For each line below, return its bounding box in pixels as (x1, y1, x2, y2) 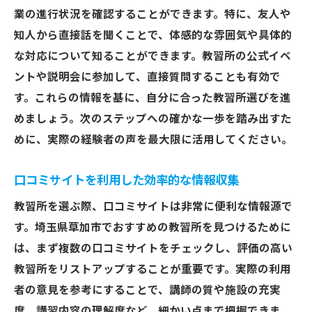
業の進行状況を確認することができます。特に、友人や (14, 8, 291, 21)
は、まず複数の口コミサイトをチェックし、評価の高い (14, 242, 292, 255)
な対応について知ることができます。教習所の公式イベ (14, 50, 291, 63)
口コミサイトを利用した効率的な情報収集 (14, 173, 239, 187)
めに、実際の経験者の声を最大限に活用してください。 (14, 134, 292, 146)
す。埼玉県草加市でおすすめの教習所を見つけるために (14, 221, 291, 234)
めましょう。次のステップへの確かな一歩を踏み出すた (14, 113, 292, 125)
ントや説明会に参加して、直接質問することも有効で (14, 71, 281, 84)
